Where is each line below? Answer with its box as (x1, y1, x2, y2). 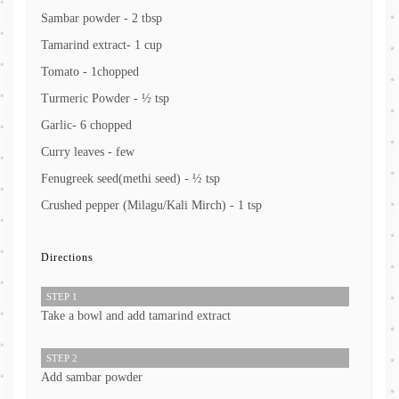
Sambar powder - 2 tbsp (41, 12, 162, 26)
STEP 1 (46, 291, 77, 303)
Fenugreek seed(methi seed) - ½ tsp (41, 172, 220, 186)
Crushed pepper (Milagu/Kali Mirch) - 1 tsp (41, 199, 262, 213)
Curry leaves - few (41, 145, 134, 159)
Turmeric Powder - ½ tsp (41, 92, 169, 106)
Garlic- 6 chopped (41, 118, 132, 133)
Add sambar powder (41, 370, 142, 385)
